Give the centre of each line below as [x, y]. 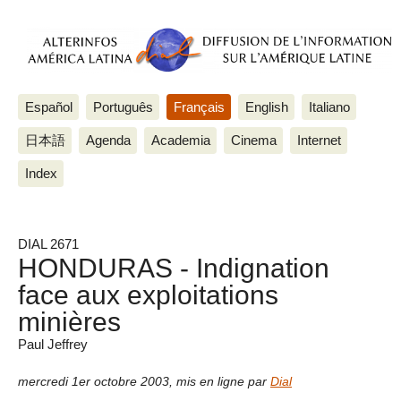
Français [199, 107]
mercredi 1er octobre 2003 [94, 381]
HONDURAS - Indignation [174, 268]
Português [123, 107]
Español [48, 107]
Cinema [253, 140]
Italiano [329, 107]
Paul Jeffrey [53, 345]
